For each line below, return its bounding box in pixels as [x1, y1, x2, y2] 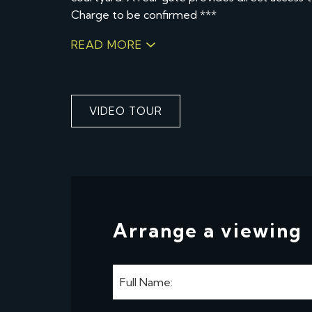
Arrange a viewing [113, 219, 302, 242]
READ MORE [71, 38, 142, 52]
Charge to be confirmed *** [71, 8, 217, 22]
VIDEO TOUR [89, 104, 162, 118]
